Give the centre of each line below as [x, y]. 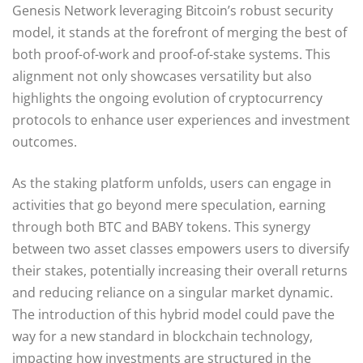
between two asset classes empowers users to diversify [181, 248]
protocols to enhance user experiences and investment [181, 120]
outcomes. [45, 141]
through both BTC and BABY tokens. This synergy [161, 226]
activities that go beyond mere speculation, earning [169, 205]
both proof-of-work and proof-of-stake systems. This [171, 54]
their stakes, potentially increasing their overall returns [180, 270]
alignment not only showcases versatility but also [162, 76]
